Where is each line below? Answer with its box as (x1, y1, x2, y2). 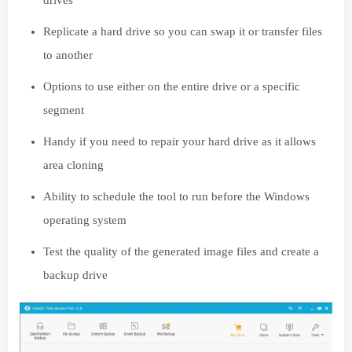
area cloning (43, 158, 104, 171)
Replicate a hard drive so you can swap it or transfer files (43, 24, 322, 38)
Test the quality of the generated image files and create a (43, 244, 319, 258)
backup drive (43, 268, 108, 281)
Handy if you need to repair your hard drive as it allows (43, 134, 316, 148)
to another (43, 48, 93, 61)
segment (43, 103, 84, 116)
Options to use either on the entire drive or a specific (43, 79, 300, 93)
